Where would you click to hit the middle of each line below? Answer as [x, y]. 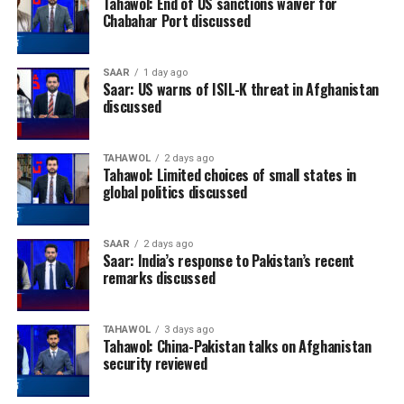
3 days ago [188, 329]
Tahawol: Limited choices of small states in [229, 174]
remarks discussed [159, 277]
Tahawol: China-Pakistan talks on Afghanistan [237, 346]
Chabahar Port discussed [176, 20]
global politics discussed [174, 192]
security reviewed [155, 363]
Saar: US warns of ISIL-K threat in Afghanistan [240, 89]
